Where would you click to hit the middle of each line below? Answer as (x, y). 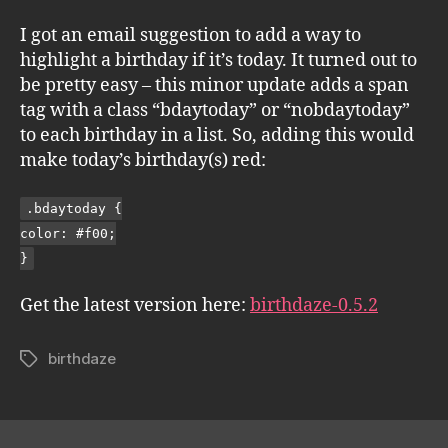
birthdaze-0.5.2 (314, 305)
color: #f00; (68, 233)
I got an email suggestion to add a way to (190, 35)
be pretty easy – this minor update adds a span (214, 85)
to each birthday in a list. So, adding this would (217, 135)
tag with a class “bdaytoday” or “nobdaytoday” (215, 110)
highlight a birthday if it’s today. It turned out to (218, 60)
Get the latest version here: (135, 305)
